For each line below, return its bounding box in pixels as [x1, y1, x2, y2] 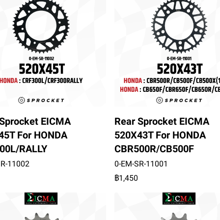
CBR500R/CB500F [114, 142, 194, 155]
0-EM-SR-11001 [114, 159, 168, 168]
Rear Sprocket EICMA [114, 115, 209, 127]
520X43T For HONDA [114, 129, 206, 141]
